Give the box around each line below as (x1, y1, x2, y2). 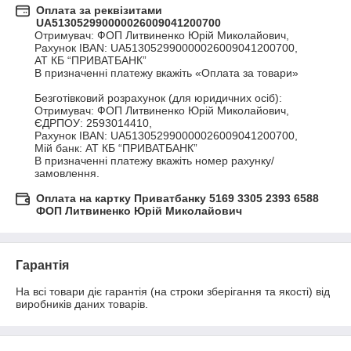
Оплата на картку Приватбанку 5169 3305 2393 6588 (36, 192, 319, 205)
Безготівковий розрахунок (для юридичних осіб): (34, 92, 282, 105)
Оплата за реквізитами (36, 4, 162, 17)
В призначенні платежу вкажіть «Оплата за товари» (34, 67, 299, 80)
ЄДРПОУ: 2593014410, (34, 117, 155, 130)
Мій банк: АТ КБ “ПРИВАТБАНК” (34, 142, 197, 155)
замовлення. (34, 167, 100, 180)
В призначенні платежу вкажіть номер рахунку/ (34, 154, 274, 168)
